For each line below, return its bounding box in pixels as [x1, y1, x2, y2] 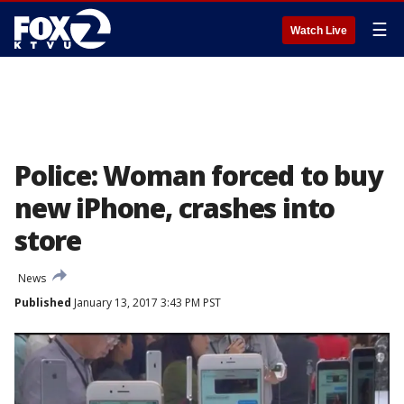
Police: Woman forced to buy [14, 157, 382, 194]
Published [14, 295, 71, 310]
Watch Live [290, 24, 347, 37]
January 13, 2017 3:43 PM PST [71, 295, 221, 310]
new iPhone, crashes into [14, 189, 335, 226]
